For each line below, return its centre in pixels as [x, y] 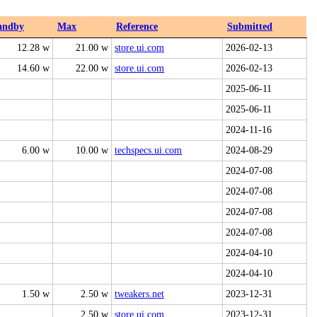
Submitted [250, 27]
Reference [137, 27]
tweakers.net [139, 294]
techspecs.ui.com [148, 150]
